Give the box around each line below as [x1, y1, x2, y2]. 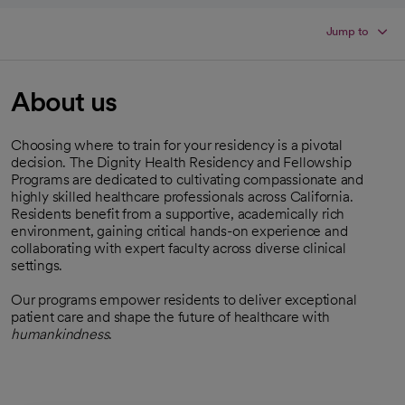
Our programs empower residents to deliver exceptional [11, 291, 357, 308]
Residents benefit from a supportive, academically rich [11, 205, 345, 222]
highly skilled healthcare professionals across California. [11, 188, 353, 205]
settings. [11, 257, 63, 274]
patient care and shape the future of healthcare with [11, 308, 330, 325]
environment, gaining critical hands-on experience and [11, 222, 348, 240]
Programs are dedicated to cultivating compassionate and [11, 171, 363, 188]
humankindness [11, 325, 109, 343]
